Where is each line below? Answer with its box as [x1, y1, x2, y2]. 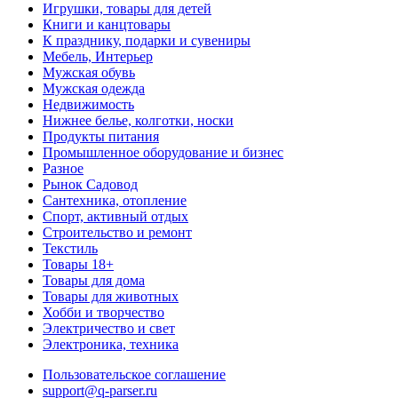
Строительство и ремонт [43, 224, 192, 240]
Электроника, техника [43, 336, 179, 352]
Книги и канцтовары [43, 16, 171, 32]
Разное [43, 160, 84, 176]
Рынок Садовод [43, 176, 138, 192]
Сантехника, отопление [43, 192, 187, 208]
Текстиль [43, 240, 98, 256]
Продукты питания [43, 128, 159, 144]
